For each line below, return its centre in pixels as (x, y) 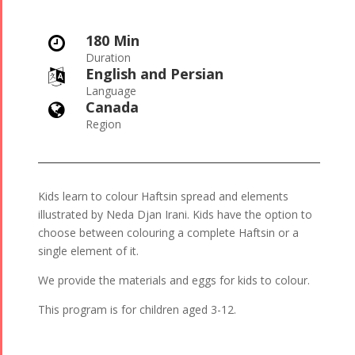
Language (111, 91)
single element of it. (88, 251)
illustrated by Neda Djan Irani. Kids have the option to (175, 215)
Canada (112, 107)
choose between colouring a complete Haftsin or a (168, 233)
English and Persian (154, 74)
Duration (108, 58)
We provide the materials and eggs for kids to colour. (174, 281)
